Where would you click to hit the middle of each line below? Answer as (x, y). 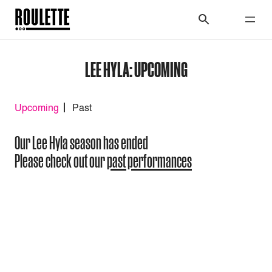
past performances (149, 161)
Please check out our (61, 161)
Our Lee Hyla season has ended (81, 143)
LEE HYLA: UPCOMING (136, 69)
